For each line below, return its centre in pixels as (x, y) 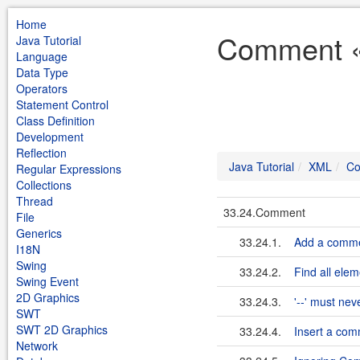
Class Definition (55, 121)
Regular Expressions (69, 169)
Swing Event (47, 281)
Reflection (41, 153)
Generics (39, 233)
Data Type (42, 72)
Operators (42, 88)
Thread (35, 201)
